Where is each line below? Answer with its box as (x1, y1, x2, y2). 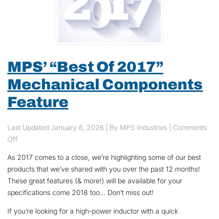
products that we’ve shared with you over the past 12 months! (7, 164, 200, 173)
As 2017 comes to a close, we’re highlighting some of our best (7, 153, 201, 161)
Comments (173, 123, 207, 131)
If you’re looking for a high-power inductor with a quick (7, 207, 178, 216)
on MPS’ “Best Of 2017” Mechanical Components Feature (17, 134, 198, 143)
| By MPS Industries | (106, 123, 173, 131)
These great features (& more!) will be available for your (7, 176, 182, 185)
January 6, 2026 (51, 123, 106, 131)
